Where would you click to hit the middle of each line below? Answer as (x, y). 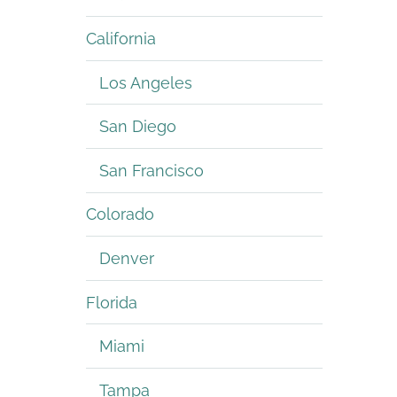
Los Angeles (146, 82)
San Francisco (152, 170)
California (121, 38)
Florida (112, 302)
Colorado (120, 214)
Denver (127, 258)
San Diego (138, 127)
